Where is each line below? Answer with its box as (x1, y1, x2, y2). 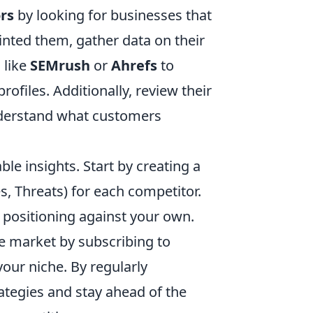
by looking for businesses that (14, 6, 212, 24)
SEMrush (30, 56, 90, 75)
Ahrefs (111, 56, 157, 75)
